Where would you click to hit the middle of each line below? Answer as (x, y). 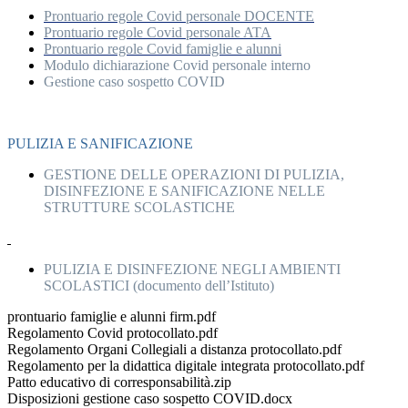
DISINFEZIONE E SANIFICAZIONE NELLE (184, 190)
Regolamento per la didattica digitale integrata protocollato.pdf (186, 365)
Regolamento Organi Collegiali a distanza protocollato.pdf (174, 349)
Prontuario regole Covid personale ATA (158, 32)
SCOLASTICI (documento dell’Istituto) (159, 285)
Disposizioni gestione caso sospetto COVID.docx (150, 398)
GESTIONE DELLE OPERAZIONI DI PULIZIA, (194, 174)
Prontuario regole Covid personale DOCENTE (179, 15)
